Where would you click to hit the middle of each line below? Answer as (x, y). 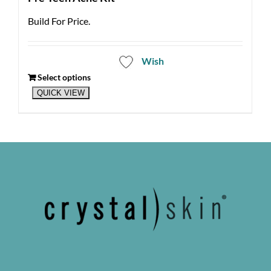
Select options (64, 77)
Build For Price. (59, 21)
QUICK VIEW (60, 93)
